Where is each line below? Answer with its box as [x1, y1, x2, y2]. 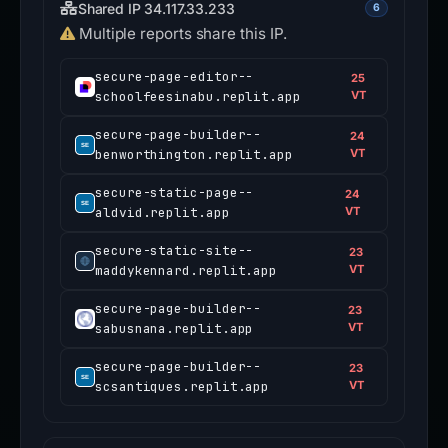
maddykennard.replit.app [95, 262, 278, 280]
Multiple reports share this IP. [78, 24, 287, 44]
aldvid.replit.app [95, 204, 230, 222]
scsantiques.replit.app [95, 378, 270, 396]
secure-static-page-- [95, 184, 254, 202]
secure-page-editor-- [95, 68, 254, 86]
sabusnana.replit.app [95, 320, 254, 338]
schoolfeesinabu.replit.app [95, 88, 301, 106]
